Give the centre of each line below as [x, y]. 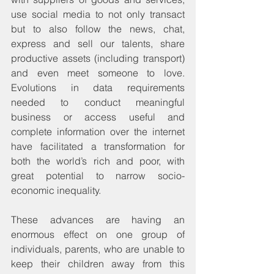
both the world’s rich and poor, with [98, 161]
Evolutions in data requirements [98, 87]
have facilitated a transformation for [98, 146]
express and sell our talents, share [98, 43]
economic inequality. [56, 190]
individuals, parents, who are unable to [98, 249]
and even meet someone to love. [98, 72]
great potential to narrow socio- [98, 175]
